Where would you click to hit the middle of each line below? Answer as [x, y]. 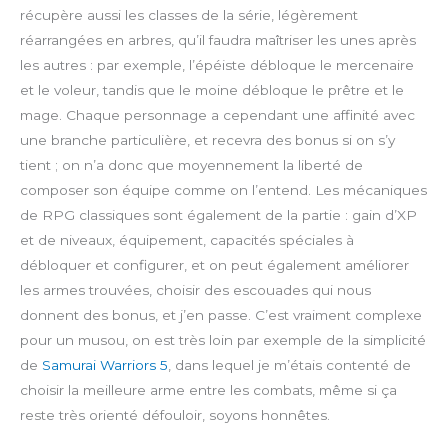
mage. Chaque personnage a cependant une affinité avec [217, 115]
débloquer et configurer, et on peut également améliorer [214, 265]
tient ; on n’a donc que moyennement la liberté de [191, 165]
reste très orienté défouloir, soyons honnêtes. [175, 415]
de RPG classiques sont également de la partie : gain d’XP [218, 215]
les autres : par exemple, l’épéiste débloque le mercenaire [217, 65]
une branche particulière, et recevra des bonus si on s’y [207, 140]
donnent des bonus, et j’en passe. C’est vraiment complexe [221, 315]
